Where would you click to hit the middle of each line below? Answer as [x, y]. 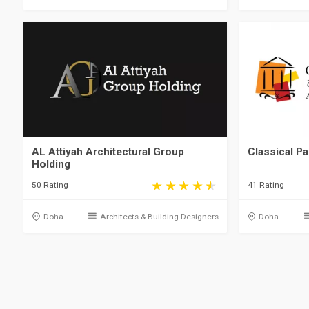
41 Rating [266, 185]
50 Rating [50, 185]
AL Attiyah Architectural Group [108, 151]
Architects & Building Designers [159, 217]
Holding [51, 164]
